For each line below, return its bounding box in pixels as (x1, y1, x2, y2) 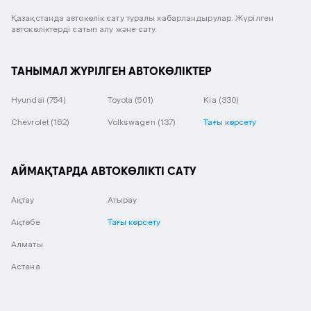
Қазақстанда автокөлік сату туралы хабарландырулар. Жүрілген (11, 12, 274, 23)
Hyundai (11, 94, 47, 105)
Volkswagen (107, 117, 158, 127)
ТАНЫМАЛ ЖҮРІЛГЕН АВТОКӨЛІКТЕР (11, 64, 212, 78)
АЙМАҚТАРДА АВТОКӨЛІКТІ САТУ (11, 164, 196, 178)
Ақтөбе (11, 217, 40, 227)
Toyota (107, 94, 135, 105)
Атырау (107, 194, 137, 205)
